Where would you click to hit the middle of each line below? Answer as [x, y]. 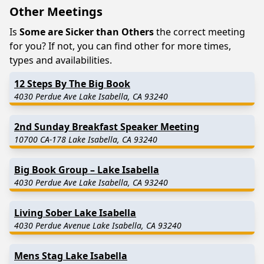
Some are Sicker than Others [87, 32]
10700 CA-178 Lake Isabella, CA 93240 [86, 139]
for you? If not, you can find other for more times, [120, 46]
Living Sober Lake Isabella [75, 212]
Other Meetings [56, 11]
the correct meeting [199, 32]
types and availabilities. [61, 60]
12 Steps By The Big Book [72, 83]
